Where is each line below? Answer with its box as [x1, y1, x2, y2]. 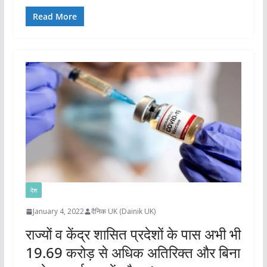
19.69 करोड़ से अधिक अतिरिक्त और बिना [25, 243, 240, 263]
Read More [32, 11, 77, 23]
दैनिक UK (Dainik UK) [91, 206, 156, 217]
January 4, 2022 [32, 206, 84, 217]
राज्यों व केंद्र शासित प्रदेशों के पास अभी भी [25, 224, 241, 244]
